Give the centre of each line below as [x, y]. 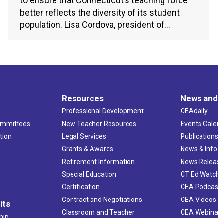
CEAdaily [194, 111]
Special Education [89, 174]
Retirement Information [98, 162]
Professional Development [102, 111]
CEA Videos [199, 200]
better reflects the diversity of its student [100, 12]
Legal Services [84, 136]
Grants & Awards [87, 149]
